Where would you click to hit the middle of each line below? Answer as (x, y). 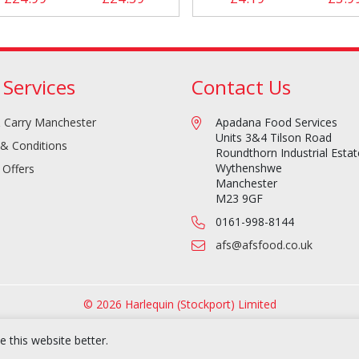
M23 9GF (239, 198)
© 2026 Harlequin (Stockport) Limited (179, 304)
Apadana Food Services (276, 122)
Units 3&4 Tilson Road (274, 137)
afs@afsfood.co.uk (264, 244)
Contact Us (241, 87)
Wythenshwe (249, 167)
